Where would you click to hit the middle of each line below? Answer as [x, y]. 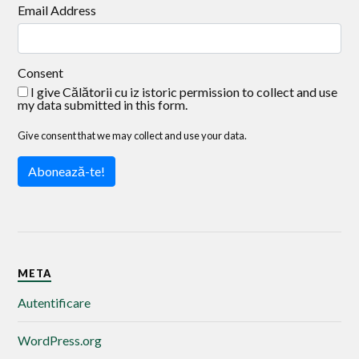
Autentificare [54, 303]
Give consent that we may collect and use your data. [133, 136]
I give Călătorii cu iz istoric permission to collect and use [183, 92]
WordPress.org [60, 341]
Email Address [57, 10]
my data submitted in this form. [103, 105]
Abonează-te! [67, 171]
